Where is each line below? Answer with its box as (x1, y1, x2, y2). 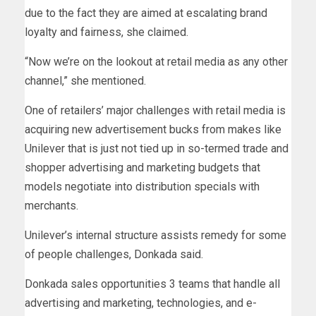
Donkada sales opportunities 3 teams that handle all (25, 277, 280, 291)
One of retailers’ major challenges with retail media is (25, 104, 286, 118)
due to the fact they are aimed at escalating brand (25, 6, 267, 20)
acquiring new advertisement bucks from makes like (25, 123, 281, 137)
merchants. (25, 199, 78, 213)
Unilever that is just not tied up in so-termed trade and (25, 142, 288, 156)
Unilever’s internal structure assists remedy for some (25, 229, 286, 243)
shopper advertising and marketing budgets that (25, 161, 260, 175)
